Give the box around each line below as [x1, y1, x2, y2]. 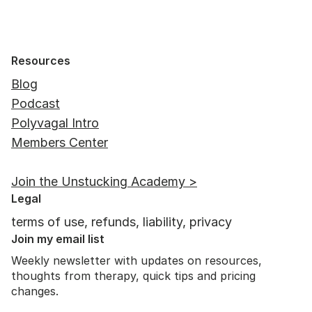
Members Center [11, 135, 108, 150]
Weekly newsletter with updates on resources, [11, 253, 262, 267]
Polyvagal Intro [11, 116, 99, 130]
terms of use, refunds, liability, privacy [11, 214, 232, 229]
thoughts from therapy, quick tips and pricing [11, 269, 256, 283]
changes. [11, 284, 58, 298]
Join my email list [11, 232, 104, 246]
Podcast [11, 96, 60, 111]
